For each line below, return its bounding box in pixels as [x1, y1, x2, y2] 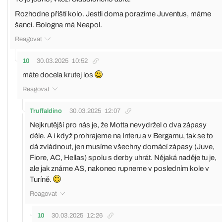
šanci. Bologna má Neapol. [15, 20, 102, 29]
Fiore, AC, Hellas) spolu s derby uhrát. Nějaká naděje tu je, [30, 153, 217, 162]
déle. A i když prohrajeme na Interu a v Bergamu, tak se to [30, 131, 213, 140]
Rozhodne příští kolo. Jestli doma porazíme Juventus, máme [15, 9, 211, 18]
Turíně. [30, 175, 53, 183]
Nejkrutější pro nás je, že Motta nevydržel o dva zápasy [30, 120, 207, 129]
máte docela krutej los [22, 70, 95, 79]
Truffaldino [30, 107, 62, 114]
